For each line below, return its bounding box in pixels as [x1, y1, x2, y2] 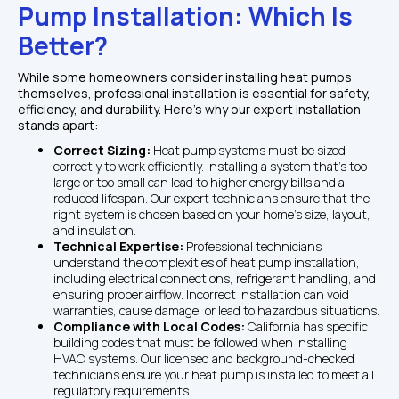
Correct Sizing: [53, 141, 153, 159]
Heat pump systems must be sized [153, 141, 346, 159]
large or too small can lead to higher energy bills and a [53, 173, 345, 191]
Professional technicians [186, 237, 322, 255]
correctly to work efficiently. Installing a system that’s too [53, 157, 367, 175]
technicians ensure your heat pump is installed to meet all [53, 365, 374, 383]
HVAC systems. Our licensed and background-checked [53, 349, 354, 367]
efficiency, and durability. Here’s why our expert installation [18, 100, 361, 118]
